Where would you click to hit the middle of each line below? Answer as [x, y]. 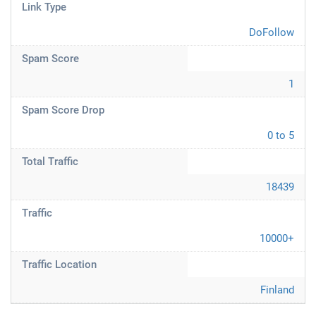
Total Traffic [50, 162]
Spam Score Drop [63, 110]
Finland [277, 290]
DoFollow [272, 32]
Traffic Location [59, 265]
